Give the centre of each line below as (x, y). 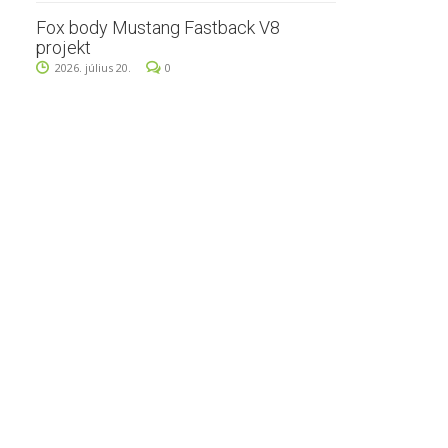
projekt (63, 47)
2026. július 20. (93, 67)
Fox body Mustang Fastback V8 (158, 27)
